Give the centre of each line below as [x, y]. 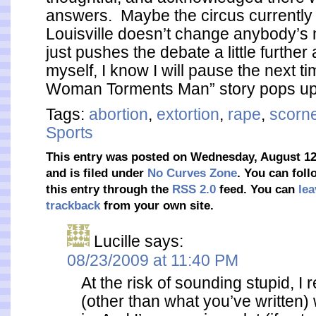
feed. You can [257, 189]
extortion [188, 114]
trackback [73, 206]
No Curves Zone [192, 173]
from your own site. [157, 206]
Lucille [117, 241]
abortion [119, 114]
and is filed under [97, 173]
